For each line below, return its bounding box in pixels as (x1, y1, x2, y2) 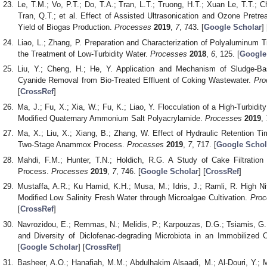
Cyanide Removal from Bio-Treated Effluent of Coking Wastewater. (17, 76, 254, 85)
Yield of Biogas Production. (17, 22, 114, 32)
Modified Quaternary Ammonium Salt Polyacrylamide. (17, 113, 205, 123)
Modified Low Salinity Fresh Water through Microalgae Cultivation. (17, 193, 250, 203)
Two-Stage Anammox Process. (17, 140, 127, 150)
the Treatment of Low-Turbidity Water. (17, 49, 150, 58)
